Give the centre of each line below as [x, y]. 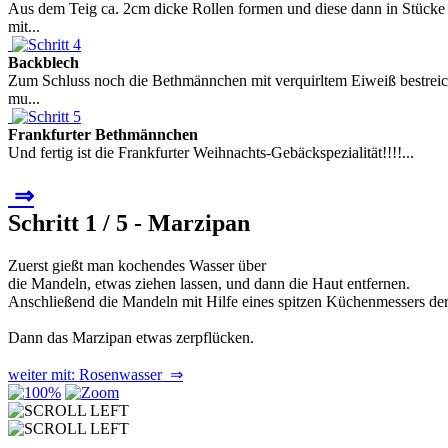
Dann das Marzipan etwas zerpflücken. [131, 337]
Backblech [43, 62]
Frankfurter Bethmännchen [103, 134]
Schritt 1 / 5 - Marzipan [129, 222]
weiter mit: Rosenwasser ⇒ [95, 374]
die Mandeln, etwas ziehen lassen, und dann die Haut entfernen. [209, 283]
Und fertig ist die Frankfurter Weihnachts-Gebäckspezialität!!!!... [211, 152]
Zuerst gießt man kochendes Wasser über [137, 265]
